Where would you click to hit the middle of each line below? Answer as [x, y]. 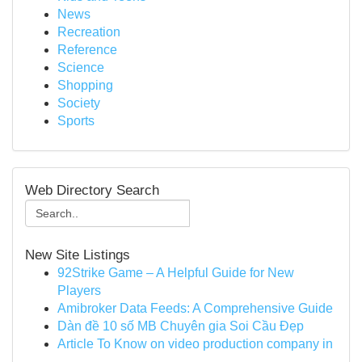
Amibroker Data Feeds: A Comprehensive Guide [195, 308]
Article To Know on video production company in [195, 344]
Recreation [89, 32]
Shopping [85, 85]
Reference [87, 50]
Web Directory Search [92, 190]
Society [79, 103]
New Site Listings [78, 255]
